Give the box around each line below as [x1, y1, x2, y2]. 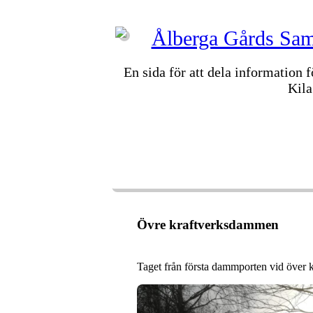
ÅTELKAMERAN [150, 163, 217, 175]
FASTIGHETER [214, 139, 274, 151]
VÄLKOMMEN [150, 139, 207, 151]
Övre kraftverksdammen [137, 217, 279, 232]
